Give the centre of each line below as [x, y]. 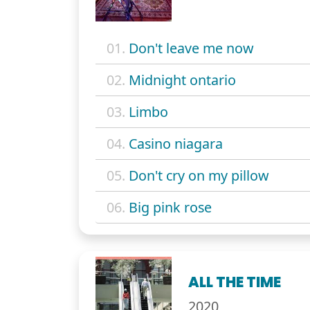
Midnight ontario [182, 80]
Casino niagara [176, 143]
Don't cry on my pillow [199, 175]
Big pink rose [170, 207]
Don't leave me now [191, 48]
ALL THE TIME [235, 282]
